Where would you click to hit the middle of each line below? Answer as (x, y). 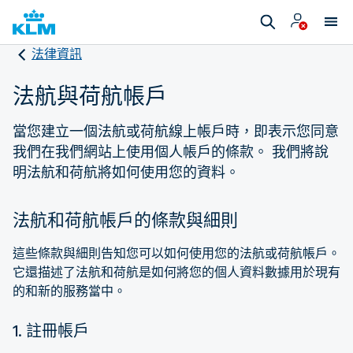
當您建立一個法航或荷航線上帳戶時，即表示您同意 (176, 131)
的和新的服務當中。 (69, 291)
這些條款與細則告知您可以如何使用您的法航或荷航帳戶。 (176, 253)
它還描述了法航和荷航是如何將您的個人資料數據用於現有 (176, 272)
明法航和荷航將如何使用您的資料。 (126, 172)
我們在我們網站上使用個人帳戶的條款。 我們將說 (171, 151)
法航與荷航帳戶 (90, 96)
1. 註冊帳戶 (51, 331)
